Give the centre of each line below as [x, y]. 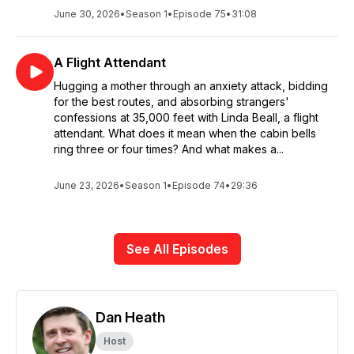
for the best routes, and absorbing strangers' [171, 102]
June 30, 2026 [87, 14]
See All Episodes [177, 249]
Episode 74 [199, 185]
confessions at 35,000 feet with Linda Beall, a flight [186, 117]
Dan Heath [130, 317]
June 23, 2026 [87, 185]
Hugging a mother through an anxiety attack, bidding [191, 86]
